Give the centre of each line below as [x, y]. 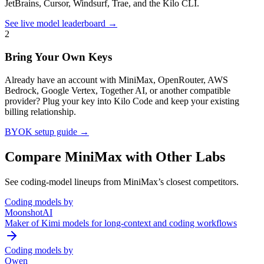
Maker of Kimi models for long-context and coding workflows [121, 223]
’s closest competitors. [198, 181]
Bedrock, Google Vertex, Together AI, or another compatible [118, 90]
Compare [35, 156]
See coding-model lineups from [64, 181]
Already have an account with [62, 80]
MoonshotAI [29, 212]
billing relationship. [40, 111]
